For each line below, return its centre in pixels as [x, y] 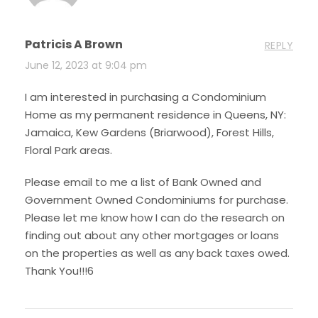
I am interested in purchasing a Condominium [146, 97]
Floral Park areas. [68, 150]
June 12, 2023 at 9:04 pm [86, 66]
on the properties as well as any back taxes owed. [157, 253]
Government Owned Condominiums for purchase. [157, 200]
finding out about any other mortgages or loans [152, 236]
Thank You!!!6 [59, 271]
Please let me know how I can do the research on [155, 218]
